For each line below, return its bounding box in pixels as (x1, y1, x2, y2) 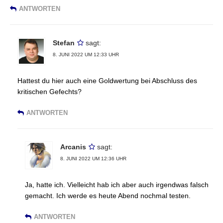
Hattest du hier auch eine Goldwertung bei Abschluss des (17, 77, 197, 85)
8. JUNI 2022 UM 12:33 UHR (53, 52, 119, 58)
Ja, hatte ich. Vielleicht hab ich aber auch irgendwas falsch (25, 181, 209, 189)
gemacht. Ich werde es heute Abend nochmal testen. (25, 192, 191, 200)
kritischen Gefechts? (17, 88, 82, 96)
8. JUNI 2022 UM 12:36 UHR (60, 156, 126, 162)
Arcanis (60, 143, 86, 151)
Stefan (53, 39, 75, 47)
